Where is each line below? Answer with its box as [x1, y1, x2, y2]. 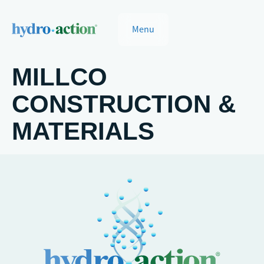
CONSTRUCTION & [12, 90, 236, 118]
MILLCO [12, 63, 107, 91]
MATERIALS [12, 117, 154, 145]
